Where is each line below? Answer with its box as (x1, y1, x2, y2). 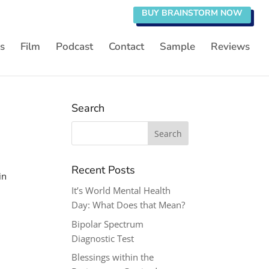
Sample (160, 40, 195, 53)
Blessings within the (71, 251, 154, 263)
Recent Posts (71, 163, 136, 177)
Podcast (56, 40, 93, 53)
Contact (109, 40, 144, 53)
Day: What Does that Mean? (71, 199, 186, 211)
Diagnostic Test (71, 232, 134, 244)
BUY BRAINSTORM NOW (142, 7, 243, 19)
